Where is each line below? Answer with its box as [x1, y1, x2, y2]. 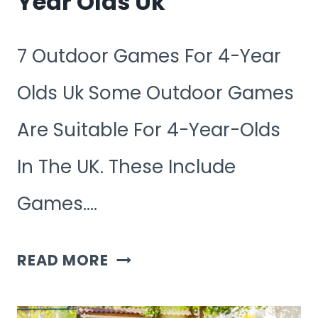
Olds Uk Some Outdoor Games [17, 80, 294, 106]
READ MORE [17, 250, 109, 271]
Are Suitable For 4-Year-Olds [17, 117, 280, 143]
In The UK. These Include [17, 154, 236, 180]
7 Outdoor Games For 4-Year [17, 43, 281, 70]
